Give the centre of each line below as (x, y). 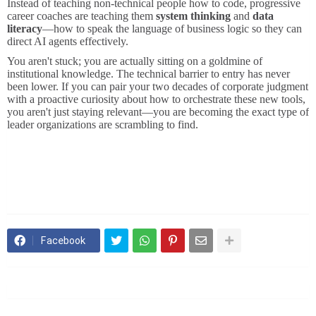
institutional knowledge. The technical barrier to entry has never (148, 74)
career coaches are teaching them (81, 16)
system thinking (193, 16)
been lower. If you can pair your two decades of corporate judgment (158, 87)
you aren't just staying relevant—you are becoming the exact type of (158, 112)
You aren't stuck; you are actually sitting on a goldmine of (135, 61)
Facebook (63, 241)
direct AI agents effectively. (68, 42)
